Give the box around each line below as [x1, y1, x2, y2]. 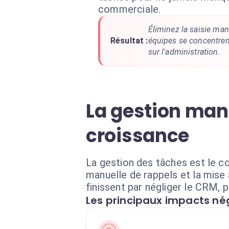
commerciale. [98, 3, 161, 15]
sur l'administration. [148, 47, 220, 57]
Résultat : [110, 36, 148, 45]
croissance [86, 123, 190, 149]
